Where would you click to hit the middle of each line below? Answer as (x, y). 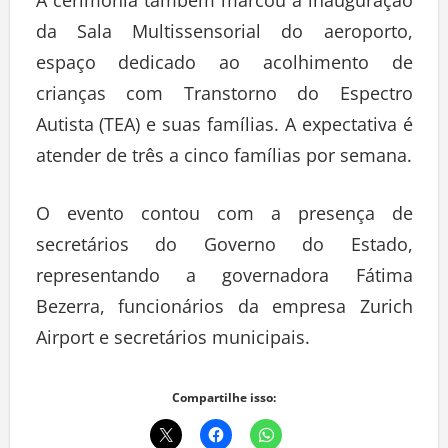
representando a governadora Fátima (224, 274)
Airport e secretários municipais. (172, 336)
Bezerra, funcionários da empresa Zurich (224, 305)
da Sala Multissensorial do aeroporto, (224, 30)
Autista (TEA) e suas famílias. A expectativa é (224, 123)
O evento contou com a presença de (224, 212)
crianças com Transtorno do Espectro (224, 92)
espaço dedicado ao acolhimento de (224, 61)
